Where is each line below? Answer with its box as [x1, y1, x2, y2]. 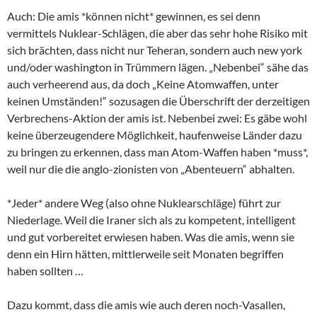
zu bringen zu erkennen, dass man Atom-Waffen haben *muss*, [7, 144, 308, 158]
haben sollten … [7, 263, 83, 277]
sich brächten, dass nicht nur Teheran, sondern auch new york [7, 42, 302, 57]
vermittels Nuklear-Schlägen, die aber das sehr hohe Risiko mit [7, 25, 308, 40]
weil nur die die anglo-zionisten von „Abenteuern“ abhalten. [7, 161, 294, 175]
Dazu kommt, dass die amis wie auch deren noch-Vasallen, [7, 297, 285, 311]
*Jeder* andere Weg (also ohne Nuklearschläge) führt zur [7, 195, 281, 209]
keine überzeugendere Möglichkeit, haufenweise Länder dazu [7, 127, 302, 142]
